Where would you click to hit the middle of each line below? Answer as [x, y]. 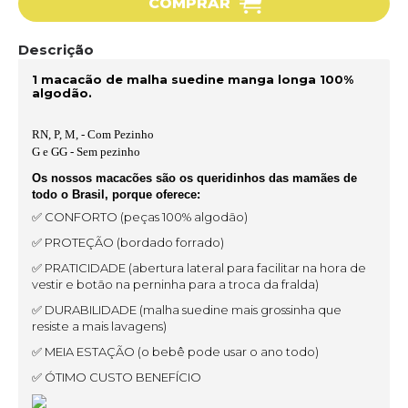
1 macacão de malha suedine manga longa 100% [193, 79]
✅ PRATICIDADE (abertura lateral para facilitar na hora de [199, 267]
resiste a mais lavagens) [101, 326]
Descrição [56, 49]
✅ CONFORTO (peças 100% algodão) [140, 216]
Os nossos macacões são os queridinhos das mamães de [194, 178]
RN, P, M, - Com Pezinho [93, 134]
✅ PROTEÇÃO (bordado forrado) [129, 242]
